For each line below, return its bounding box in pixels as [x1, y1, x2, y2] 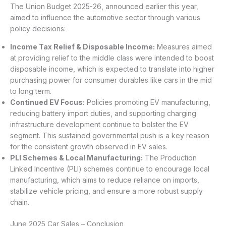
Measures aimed [155, 42, 212, 51]
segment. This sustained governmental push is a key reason [10, 131, 209, 140]
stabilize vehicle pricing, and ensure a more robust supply [10, 187, 203, 196]
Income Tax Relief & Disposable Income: [10, 42, 155, 51]
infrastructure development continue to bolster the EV [10, 120, 189, 129]
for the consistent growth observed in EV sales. [10, 142, 167, 151]
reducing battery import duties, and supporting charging [10, 109, 196, 118]
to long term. [10, 87, 51, 96]
